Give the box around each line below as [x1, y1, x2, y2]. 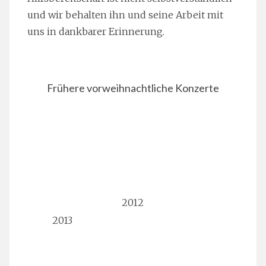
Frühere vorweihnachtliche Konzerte [47, 81, 219, 95]
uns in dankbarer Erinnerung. [27, 26, 164, 38]
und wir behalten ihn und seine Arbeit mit [27, 9, 223, 21]
